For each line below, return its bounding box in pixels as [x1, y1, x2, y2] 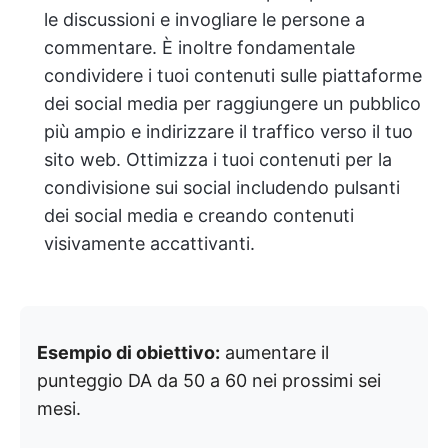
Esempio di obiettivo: [37, 341, 220, 363]
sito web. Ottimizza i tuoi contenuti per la [44, 148, 392, 170]
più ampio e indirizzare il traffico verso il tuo [44, 120, 413, 142]
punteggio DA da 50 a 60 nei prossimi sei [37, 369, 381, 391]
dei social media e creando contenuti [44, 204, 354, 226]
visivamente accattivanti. [44, 232, 255, 254]
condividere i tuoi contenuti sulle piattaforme [44, 64, 422, 86]
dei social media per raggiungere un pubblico [44, 92, 421, 114]
